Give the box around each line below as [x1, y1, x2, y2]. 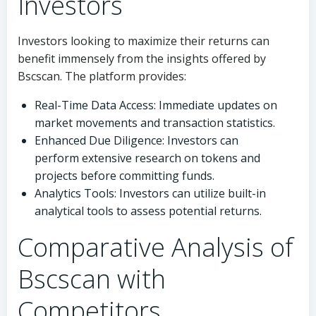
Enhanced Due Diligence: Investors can [35, 133, 238, 148]
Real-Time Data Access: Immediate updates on [35, 97, 277, 113]
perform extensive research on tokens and [35, 150, 260, 166]
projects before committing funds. [35, 168, 214, 183]
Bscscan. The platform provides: [18, 68, 186, 84]
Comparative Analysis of [18, 230, 293, 265]
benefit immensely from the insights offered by [18, 51, 266, 66]
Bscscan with [18, 262, 166, 296]
